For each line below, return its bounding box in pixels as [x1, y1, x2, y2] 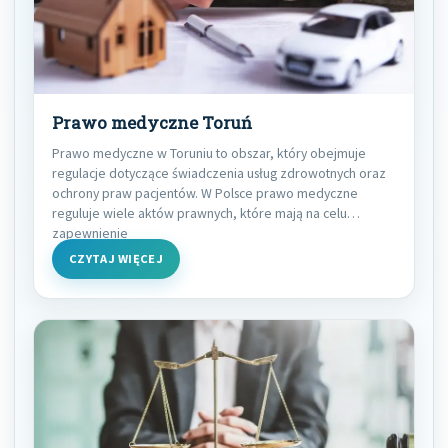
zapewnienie [52, 223, 128, 242]
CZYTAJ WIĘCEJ [69, 250, 164, 266]
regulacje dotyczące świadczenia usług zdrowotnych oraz [52, 163, 386, 182]
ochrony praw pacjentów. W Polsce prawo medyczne [52, 183, 358, 202]
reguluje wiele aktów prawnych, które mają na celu [52, 203, 347, 222]
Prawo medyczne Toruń [52, 111, 252, 134]
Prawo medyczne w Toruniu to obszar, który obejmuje [52, 143, 366, 162]
